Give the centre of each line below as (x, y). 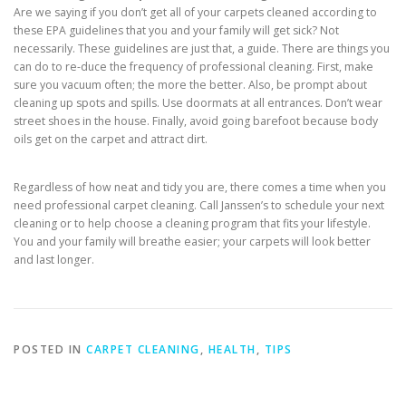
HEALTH (232, 350)
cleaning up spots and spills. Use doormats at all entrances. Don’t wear (198, 103)
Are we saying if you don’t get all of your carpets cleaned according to (195, 13)
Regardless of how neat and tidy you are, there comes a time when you (200, 188)
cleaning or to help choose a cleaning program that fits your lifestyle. (192, 224)
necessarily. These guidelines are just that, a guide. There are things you (202, 49)
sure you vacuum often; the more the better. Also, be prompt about (190, 85)
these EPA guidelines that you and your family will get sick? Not (176, 31)
